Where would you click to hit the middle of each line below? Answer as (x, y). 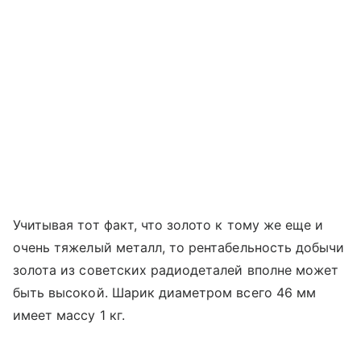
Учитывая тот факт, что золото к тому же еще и (168, 225)
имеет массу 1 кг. (69, 315)
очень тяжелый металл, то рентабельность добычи (179, 248)
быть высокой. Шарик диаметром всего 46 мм (164, 293)
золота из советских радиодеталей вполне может (176, 270)
